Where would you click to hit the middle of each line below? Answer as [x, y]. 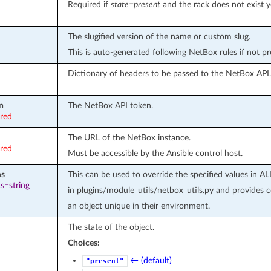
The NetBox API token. [110, 105]
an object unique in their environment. [139, 206]
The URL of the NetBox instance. [129, 137]
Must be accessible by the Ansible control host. [155, 153]
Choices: [83, 243]
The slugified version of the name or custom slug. [159, 36]
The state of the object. [111, 227]
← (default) [151, 260]
